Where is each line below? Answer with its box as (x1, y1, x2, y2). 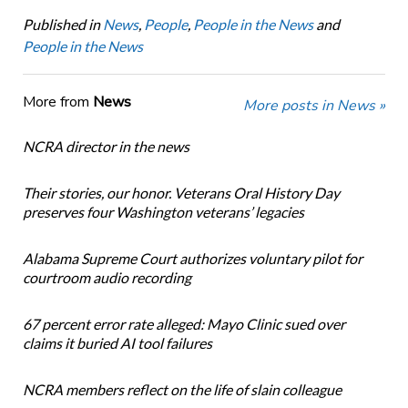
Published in (22, 15, 100, 34)
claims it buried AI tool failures (22, 334, 212, 352)
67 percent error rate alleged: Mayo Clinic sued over (22, 315, 345, 333)
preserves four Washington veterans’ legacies (22, 203, 304, 221)
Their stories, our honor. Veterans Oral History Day (22, 184, 340, 202)
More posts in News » (243, 96, 386, 117)
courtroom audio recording (22, 269, 191, 287)
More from (22, 92, 93, 113)
